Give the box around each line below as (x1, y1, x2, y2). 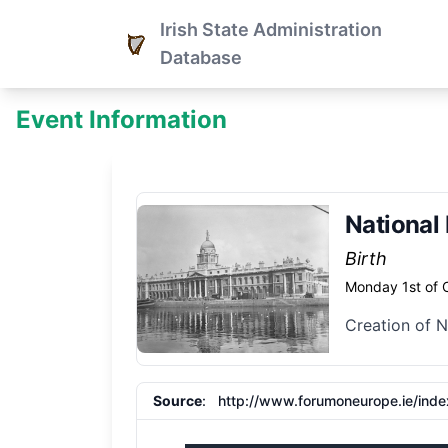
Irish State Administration (160, 19, 382, 40)
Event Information (16, 105, 227, 134)
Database (160, 47, 242, 68)
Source (153, 392, 202, 409)
